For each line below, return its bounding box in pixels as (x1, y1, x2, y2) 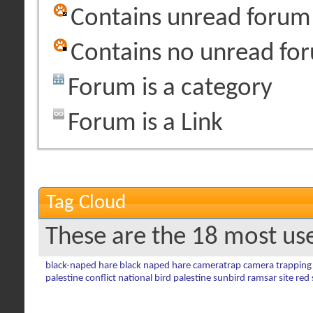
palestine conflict (45, 273, 116, 284)
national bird (118, 273, 171, 284)
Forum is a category (68, 75, 272, 101)
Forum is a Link (68, 110, 223, 136)
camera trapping (243, 261, 312, 271)
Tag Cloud (46, 193, 126, 213)
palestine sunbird (173, 273, 245, 284)
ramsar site (247, 273, 293, 284)
